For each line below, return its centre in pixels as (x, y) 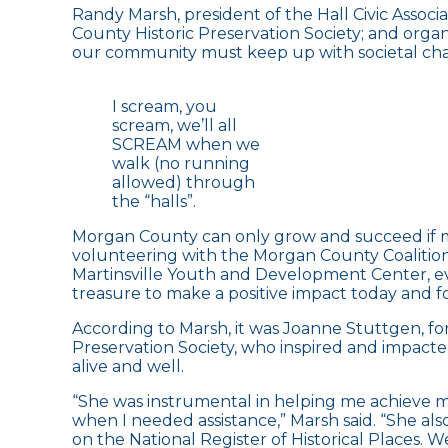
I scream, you (164, 106)
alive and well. (128, 366)
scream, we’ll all (174, 125)
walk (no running (181, 163)
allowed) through (183, 182)
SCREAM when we (186, 144)
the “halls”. (154, 201)
